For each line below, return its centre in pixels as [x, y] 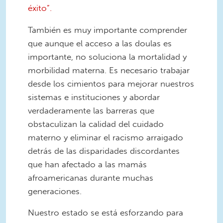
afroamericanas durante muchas [91, 177]
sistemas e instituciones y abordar [94, 97]
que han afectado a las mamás [87, 164]
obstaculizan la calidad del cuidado [96, 124]
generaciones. [55, 191]
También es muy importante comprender [108, 30]
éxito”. [40, 8]
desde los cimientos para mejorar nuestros [111, 83]
